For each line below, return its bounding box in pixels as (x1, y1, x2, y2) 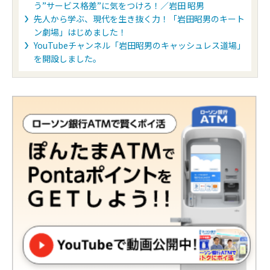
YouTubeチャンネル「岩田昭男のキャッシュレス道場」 (34, 39, 245, 52)
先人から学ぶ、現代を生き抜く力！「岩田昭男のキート (34, 13, 245, 25)
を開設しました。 (34, 52, 101, 65)
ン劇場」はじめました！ (34, 26, 127, 39)
